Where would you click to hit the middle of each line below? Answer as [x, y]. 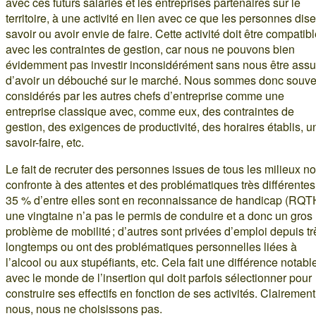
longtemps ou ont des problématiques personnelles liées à [151, 246]
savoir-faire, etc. [45, 142]
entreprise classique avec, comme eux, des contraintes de [150, 111]
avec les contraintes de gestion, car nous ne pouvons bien [150, 49]
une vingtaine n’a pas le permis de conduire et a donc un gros [159, 215]
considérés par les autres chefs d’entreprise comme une [145, 95]
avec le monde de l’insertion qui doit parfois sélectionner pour [159, 277]
